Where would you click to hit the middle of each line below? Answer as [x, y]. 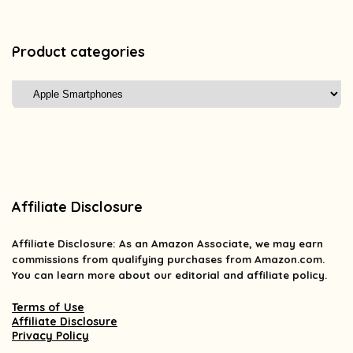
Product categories [78, 52]
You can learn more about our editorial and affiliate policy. [169, 275]
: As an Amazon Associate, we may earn [218, 244]
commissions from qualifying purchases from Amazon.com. [168, 260]
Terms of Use [48, 308]
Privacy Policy [50, 336]
